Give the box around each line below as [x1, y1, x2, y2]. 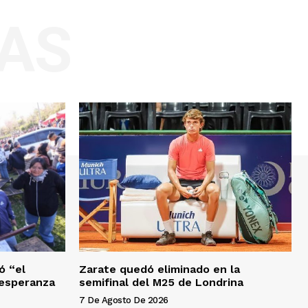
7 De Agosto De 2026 [79, 294, 168, 305]
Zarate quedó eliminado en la [79, 262, 240, 276]
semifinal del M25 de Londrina [79, 275, 243, 289]
